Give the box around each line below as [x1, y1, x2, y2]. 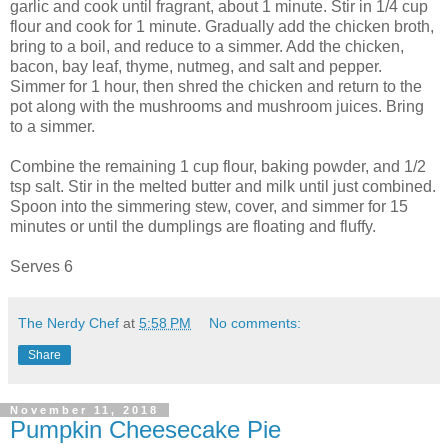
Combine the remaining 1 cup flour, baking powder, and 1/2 [10, 157, 426, 175]
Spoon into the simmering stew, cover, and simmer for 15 [10, 197, 408, 215]
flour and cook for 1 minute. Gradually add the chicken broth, [10, 17, 434, 35]
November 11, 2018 [10, 403, 159, 416]
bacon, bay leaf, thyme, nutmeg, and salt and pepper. [10, 57, 382, 75]
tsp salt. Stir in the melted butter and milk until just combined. [10, 177, 436, 195]
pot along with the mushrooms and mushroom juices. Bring [10, 97, 424, 115]
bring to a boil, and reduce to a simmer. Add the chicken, [10, 37, 404, 55]
